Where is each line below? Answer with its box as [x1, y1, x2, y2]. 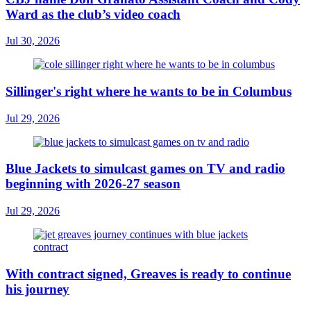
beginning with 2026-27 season [6, 176, 180, 192]
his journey [6, 281, 69, 296]
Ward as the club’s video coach [6, 6, 180, 22]
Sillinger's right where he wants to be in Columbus [6, 83, 292, 99]
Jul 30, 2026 [6, 35, 60, 47]
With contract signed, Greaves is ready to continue [6, 266, 291, 281]
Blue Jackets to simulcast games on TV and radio [6, 161, 285, 176]
